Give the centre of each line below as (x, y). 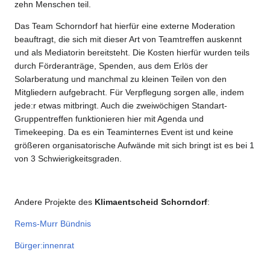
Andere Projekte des (55, 202)
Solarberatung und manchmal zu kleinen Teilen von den (121, 79)
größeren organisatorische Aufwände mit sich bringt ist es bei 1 (134, 145)
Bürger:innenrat (44, 245)
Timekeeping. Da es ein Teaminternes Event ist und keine (124, 132)
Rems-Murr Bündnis (53, 223)
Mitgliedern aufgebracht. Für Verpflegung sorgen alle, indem (129, 92)
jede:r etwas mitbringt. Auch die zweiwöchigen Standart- (121, 105)
